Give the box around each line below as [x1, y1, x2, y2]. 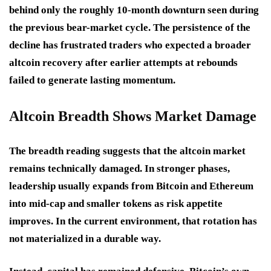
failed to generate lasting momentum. [9, 74, 175, 86]
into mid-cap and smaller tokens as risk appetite [9, 197, 223, 209]
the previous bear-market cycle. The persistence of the [9, 21, 250, 33]
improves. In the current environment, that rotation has [9, 215, 257, 227]
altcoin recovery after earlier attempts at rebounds [9, 56, 238, 68]
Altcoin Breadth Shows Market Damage [9, 108, 256, 124]
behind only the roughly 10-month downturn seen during [9, 4, 259, 16]
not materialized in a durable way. [9, 232, 161, 244]
